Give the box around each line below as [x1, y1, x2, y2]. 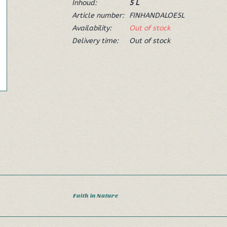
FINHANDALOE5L [129, 11, 184, 20]
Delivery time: [71, 36, 119, 45]
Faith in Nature [73, 192, 119, 199]
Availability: [71, 24, 111, 32]
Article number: [71, 11, 124, 20]
